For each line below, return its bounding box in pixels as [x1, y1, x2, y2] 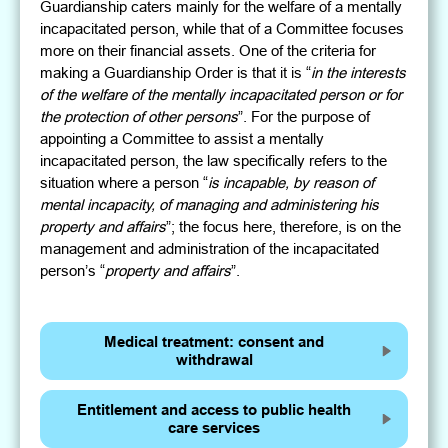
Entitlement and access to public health [77, 401, 351, 420]
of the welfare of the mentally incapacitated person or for [40, 86, 403, 104]
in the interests [311, 64, 407, 82]
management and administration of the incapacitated [40, 240, 380, 258]
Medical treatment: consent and [104, 333, 324, 352]
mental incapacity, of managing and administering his [40, 196, 380, 214]
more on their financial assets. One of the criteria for [40, 42, 377, 60]
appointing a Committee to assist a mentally [40, 130, 325, 148]
